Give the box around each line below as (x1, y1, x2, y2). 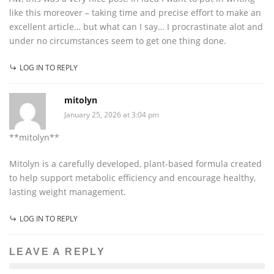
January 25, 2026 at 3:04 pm (64, 109, 159, 120)
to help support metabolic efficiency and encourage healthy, (9, 171, 256, 183)
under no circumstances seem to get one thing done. (9, 34, 226, 46)
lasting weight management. (9, 185, 126, 198)
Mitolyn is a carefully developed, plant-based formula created (9, 157, 262, 169)
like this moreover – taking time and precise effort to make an (9, 6, 261, 18)
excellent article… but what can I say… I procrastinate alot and (9, 20, 263, 32)
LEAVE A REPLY (9, 246, 106, 257)
